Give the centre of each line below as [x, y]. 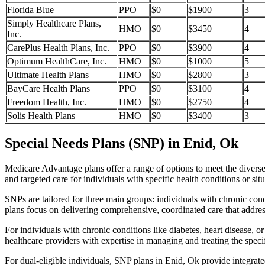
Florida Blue [30, 10]
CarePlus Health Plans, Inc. [58, 48]
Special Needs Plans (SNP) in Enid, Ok [122, 143]
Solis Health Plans [41, 116]
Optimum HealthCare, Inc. [57, 62]
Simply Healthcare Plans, [54, 24]
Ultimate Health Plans [48, 75]
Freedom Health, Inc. [47, 102]
